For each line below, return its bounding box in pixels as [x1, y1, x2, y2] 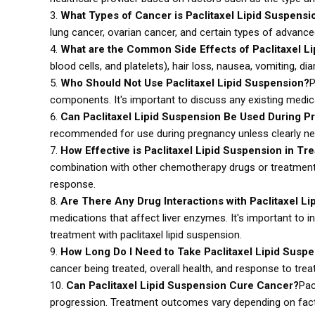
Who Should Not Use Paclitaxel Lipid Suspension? [60, 76, 309, 89]
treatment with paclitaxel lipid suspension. [49, 228, 242, 241]
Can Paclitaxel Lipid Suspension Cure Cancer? [65, 278, 299, 292]
